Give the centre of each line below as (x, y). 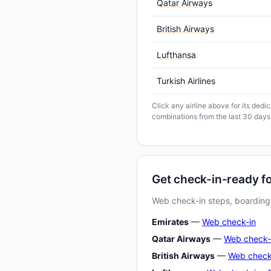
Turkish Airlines (186, 80)
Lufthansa (176, 54)
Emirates (170, 221)
